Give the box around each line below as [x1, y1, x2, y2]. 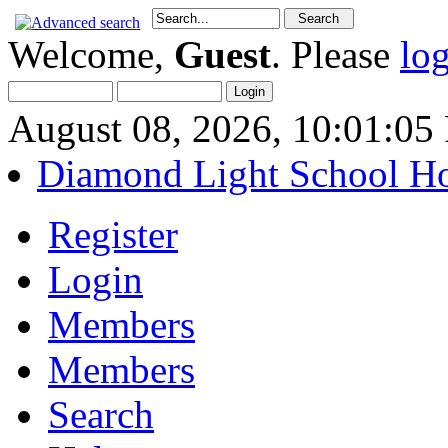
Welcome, [8, 33, 174, 76]
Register [48, 213, 178, 256]
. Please [271, 33, 400, 76]
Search [48, 393, 154, 436]
